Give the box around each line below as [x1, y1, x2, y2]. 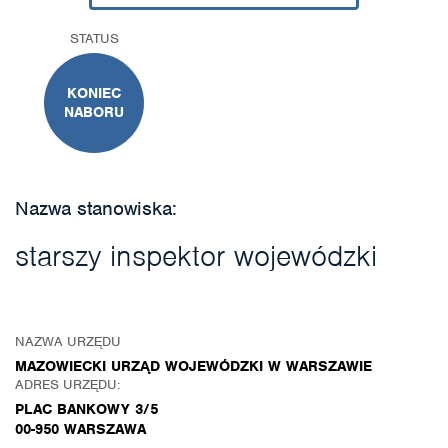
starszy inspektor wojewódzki [15, 238, 377, 274]
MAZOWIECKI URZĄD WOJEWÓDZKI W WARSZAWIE [15, 357, 372, 375]
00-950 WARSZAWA [15, 420, 146, 438]
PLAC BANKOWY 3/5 [15, 400, 158, 418]
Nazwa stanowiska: [15, 196, 177, 221]
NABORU [64, 103, 124, 121]
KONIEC [67, 84, 121, 102]
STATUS [69, 30, 119, 47]
